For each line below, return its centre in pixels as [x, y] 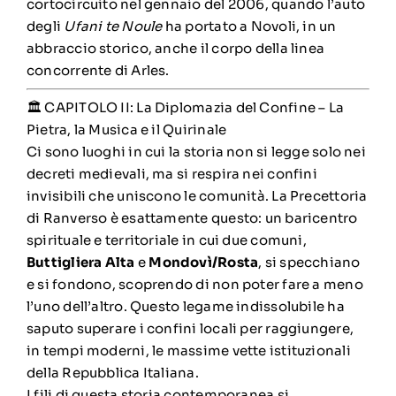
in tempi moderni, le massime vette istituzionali [188, 350]
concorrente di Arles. [98, 70]
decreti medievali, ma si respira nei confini [171, 174]
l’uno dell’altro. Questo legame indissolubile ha [185, 306]
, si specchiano [309, 262]
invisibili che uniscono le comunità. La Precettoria [197, 196]
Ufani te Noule [113, 26]
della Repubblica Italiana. [112, 373]
